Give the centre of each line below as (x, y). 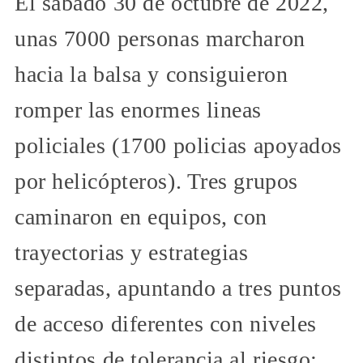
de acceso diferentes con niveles (166, 324)
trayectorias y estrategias (132, 253)
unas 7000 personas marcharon (160, 39)
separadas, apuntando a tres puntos (179, 288)
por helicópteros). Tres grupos (156, 181)
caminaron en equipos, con (141, 217)
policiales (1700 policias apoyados (179, 146)
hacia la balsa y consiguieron (152, 75)
